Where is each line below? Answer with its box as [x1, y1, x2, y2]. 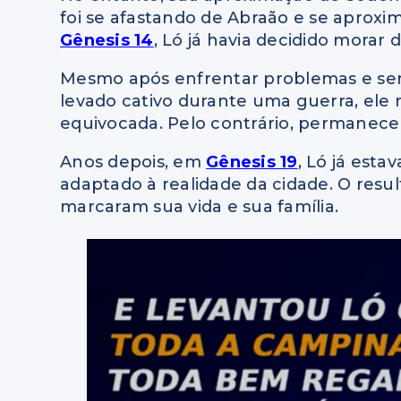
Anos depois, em [60, 151, 207, 172]
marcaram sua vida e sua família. [60, 196, 339, 217]
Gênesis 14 [60, 30, 154, 50]
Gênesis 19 [206, 151, 298, 172]
